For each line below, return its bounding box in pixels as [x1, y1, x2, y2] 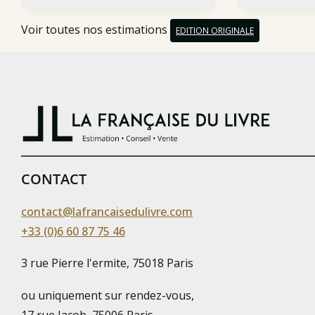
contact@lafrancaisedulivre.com [21, 203, 193, 219]
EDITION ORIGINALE [176, 24, 254, 37]
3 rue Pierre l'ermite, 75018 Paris [21, 255, 193, 271]
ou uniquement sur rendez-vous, [21, 287, 194, 303]
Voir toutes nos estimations [21, 21, 170, 37]
